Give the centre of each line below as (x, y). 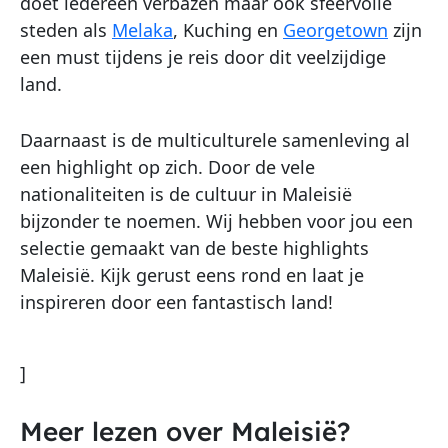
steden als (66, 30)
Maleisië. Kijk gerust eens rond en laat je (192, 274)
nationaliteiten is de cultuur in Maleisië (186, 193)
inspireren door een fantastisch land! (176, 301)
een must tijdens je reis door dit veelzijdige (203, 57)
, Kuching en (228, 30)
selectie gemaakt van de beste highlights (194, 247)
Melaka (142, 30)
